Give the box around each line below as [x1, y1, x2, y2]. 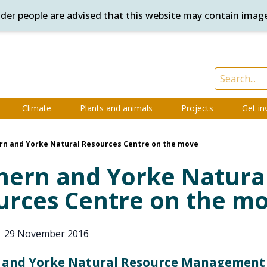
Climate [22, 103, 51, 114]
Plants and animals [80, 103, 153, 114]
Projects [181, 103, 213, 114]
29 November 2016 [4, 227, 89, 240]
